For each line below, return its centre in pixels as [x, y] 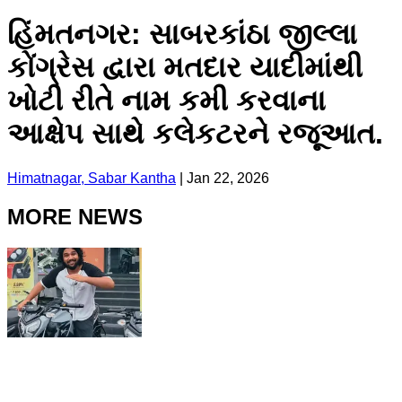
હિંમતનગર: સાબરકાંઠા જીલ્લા [182, 35]
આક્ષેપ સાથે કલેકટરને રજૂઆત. [195, 134]
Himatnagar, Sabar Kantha [92, 178]
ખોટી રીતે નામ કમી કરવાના [166, 101]
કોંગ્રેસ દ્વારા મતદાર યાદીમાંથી [185, 68]
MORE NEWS [75, 216]
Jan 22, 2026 [228, 178]
